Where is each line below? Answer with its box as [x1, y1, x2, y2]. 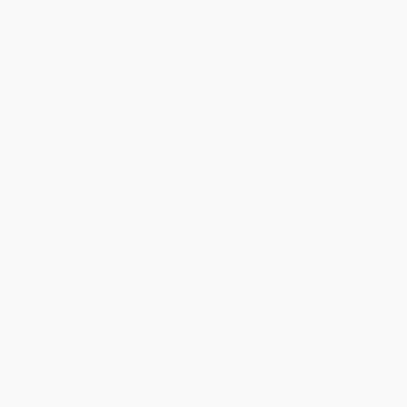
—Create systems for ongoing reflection [151, 333, 360, 347]
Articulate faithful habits [46, 303, 187, 318]
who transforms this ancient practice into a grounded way [32, 71, 363, 85]
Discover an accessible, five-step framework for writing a [32, 42, 363, 56]
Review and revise [46, 333, 152, 347]
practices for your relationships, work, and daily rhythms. [46, 318, 342, 333]
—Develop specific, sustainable [186, 303, 351, 318]
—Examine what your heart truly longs [173, 274, 366, 289]
